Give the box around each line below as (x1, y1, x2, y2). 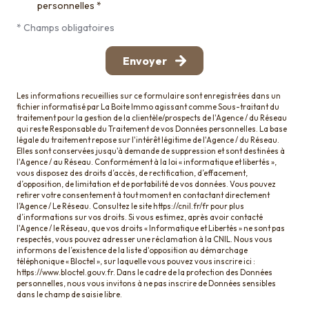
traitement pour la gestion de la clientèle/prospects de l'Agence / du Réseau (17, 113, 287, 123)
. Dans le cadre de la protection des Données (113, 268, 272, 278)
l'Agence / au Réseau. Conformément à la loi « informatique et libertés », (17, 157, 277, 168)
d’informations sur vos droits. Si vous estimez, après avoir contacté (17, 212, 263, 223)
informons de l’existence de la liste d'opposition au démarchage (17, 246, 248, 256)
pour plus (209, 201, 244, 212)
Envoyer (123, 54, 167, 68)
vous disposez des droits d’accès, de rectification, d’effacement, (17, 168, 248, 179)
